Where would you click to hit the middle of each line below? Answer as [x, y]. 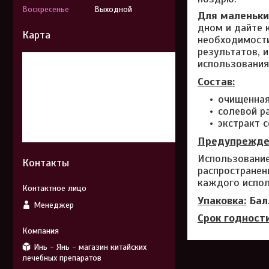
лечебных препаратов [62, 258]
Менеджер [54, 205]
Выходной [113, 9]
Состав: [216, 82]
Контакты [46, 163]
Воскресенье [46, 9]
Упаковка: [222, 201]
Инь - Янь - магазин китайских [90, 247]
